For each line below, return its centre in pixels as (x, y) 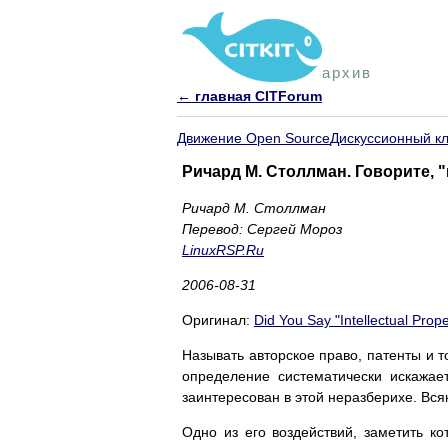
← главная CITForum (249, 96)
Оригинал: (218, 319)
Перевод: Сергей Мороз (262, 228)
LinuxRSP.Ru (223, 249)
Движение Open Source (253, 137)
